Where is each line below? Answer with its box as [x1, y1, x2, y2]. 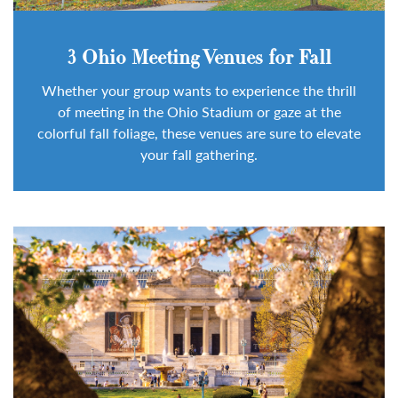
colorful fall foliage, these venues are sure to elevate [37, 122, 361, 143]
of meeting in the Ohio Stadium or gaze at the [57, 100, 341, 122]
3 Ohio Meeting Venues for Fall [67, 48, 331, 69]
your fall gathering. [140, 143, 258, 164]
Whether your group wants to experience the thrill [42, 79, 356, 100]
